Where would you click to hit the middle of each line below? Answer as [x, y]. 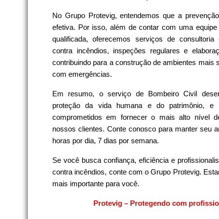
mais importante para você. [96, 183]
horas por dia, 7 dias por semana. [106, 140]
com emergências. [82, 74]
